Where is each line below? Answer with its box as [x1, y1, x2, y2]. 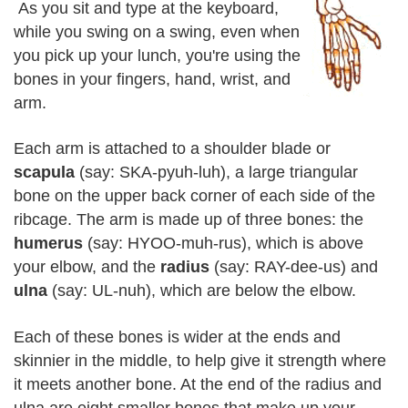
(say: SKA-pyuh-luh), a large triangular [75, 163, 358, 181]
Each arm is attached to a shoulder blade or [14, 139, 331, 158]
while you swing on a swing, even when [14, 22, 300, 41]
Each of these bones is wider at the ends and [14, 327, 341, 346]
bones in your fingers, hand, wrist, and [14, 69, 291, 88]
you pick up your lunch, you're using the [14, 46, 301, 65]
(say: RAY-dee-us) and [209, 258, 378, 276]
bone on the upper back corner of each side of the [14, 187, 375, 205]
